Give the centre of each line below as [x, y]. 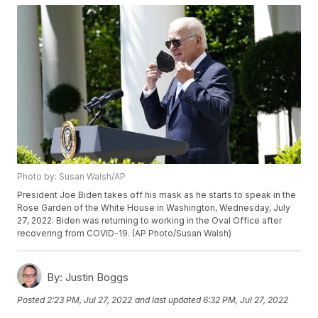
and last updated [168, 300]
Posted [32, 300]
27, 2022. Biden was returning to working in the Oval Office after [150, 221]
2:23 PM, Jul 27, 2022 [90, 300]
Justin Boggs [96, 278]
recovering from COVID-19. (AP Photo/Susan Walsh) [125, 234]
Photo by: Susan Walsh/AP [72, 177]
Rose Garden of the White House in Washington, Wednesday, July [154, 208]
